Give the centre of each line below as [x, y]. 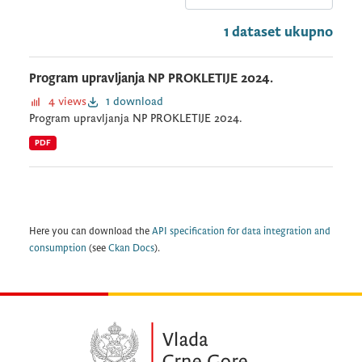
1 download [135, 101]
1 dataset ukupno [278, 32]
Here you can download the [90, 232]
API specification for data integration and [241, 232]
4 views [67, 101]
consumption [58, 248]
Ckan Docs [131, 248]
